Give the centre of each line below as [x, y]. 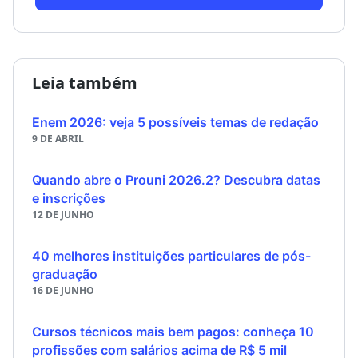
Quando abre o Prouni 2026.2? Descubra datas [176, 179]
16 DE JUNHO [63, 290]
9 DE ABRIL [58, 138]
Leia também [85, 82]
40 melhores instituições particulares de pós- [171, 255]
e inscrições [69, 198]
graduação [65, 274]
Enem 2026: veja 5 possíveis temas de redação [175, 122]
